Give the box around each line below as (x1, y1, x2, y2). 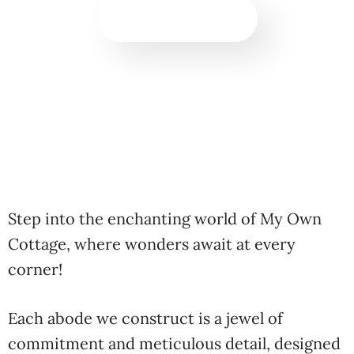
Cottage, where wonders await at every (8, 234, 296, 254)
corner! (8, 259, 62, 279)
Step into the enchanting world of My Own (8, 209, 322, 228)
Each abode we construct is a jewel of (8, 308, 283, 328)
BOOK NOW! (141, 11, 213, 25)
